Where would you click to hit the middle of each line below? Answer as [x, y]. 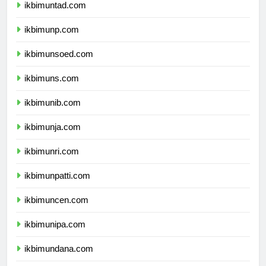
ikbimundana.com [59, 259]
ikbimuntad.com [55, 16]
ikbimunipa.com [55, 235]
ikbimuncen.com [56, 211]
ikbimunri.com [52, 162]
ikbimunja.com [53, 138]
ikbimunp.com [52, 40]
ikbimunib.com [53, 113]
